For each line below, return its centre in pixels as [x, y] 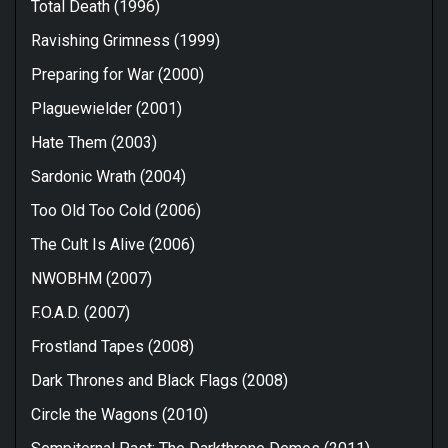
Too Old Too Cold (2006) [116, 210]
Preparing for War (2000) [117, 74]
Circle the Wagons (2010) [119, 414]
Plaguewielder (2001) [106, 108]
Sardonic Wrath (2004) [108, 176]
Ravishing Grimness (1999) [125, 40]
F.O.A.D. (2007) [80, 312]
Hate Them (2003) [94, 142]
